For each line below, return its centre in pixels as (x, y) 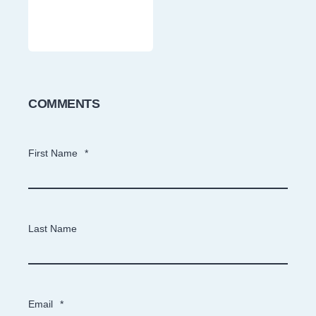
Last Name (53, 228)
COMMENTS (64, 103)
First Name (53, 153)
